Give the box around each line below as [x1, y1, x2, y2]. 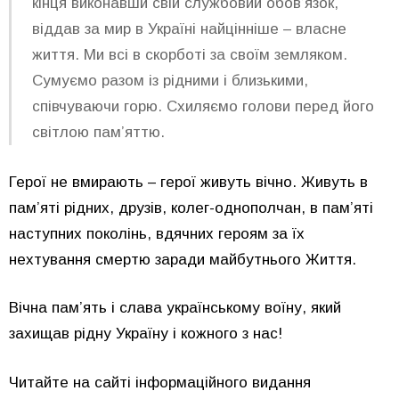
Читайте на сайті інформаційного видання [9, 373, 311, 391]
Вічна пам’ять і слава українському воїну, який [9, 299, 341, 317]
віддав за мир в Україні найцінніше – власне [31, 20, 346, 37]
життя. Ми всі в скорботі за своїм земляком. [31, 45, 347, 63]
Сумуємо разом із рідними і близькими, [31, 71, 308, 89]
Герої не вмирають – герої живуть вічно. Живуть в [9, 173, 368, 191]
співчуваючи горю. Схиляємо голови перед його [31, 97, 374, 115]
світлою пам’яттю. [31, 123, 165, 141]
